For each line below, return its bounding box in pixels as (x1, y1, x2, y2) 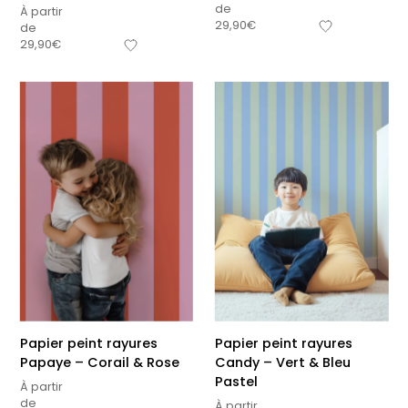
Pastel (215, 372, 258, 391)
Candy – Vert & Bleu (215, 352, 351, 372)
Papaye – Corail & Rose (19, 352, 179, 372)
